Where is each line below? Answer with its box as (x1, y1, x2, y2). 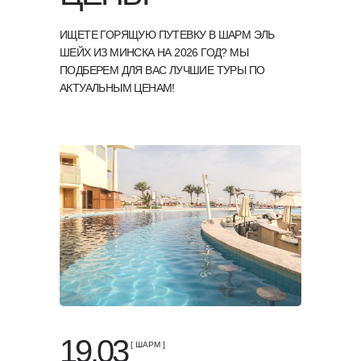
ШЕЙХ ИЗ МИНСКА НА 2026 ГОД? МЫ (60, 46, 248, 59)
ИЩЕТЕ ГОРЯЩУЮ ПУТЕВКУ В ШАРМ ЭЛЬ (60, 28, 275, 41)
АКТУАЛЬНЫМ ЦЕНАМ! (60, 81, 175, 94)
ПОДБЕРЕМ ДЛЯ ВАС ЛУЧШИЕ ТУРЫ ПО (60, 64, 265, 77)
